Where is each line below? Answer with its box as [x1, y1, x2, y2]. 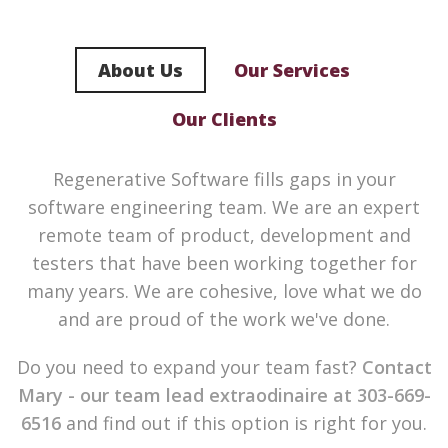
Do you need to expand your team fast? [16, 355, 357, 379]
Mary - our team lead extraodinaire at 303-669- [17, 383, 431, 407]
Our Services [234, 58, 350, 82]
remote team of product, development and [37, 223, 411, 247]
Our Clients [171, 107, 277, 131]
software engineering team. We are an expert [28, 195, 420, 219]
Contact [356, 355, 432, 379]
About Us [98, 58, 183, 82]
